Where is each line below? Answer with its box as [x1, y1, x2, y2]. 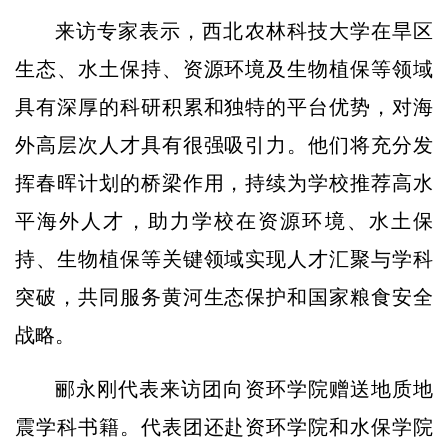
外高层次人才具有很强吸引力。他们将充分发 [15, 133, 433, 156]
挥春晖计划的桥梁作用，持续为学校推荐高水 [15, 171, 433, 194]
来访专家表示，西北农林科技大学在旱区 [55, 19, 433, 42]
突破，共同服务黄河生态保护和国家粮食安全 [15, 285, 433, 308]
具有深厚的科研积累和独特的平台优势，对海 [15, 95, 433, 118]
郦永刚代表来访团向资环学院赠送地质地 [55, 377, 433, 400]
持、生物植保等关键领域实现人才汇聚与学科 [15, 247, 433, 270]
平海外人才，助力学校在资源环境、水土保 [15, 209, 433, 232]
